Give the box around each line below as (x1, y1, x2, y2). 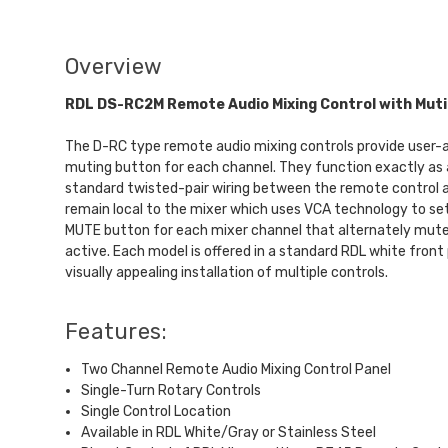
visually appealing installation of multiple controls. (65, 263, 388, 281)
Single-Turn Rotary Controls (81, 381, 262, 399)
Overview (65, 52, 162, 80)
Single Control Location (81, 402, 232, 420)
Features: (65, 317, 168, 345)
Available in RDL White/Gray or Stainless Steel (81, 423, 377, 441)
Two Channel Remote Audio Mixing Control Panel (81, 360, 392, 378)
